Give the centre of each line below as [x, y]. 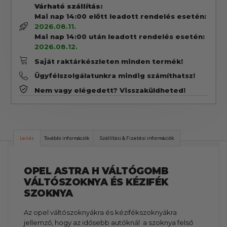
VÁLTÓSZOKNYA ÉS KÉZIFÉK [96, 182]
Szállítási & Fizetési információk [137, 138]
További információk [67, 138]
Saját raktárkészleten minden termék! [108, 61]
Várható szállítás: [68, 6]
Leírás [27, 138]
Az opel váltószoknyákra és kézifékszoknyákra [101, 212]
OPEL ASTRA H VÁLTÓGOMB [96, 171]
